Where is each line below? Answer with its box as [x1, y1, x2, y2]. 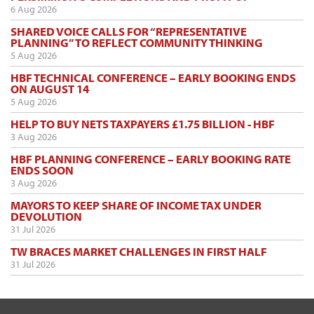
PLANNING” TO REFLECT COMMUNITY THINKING [11, 35, 263, 50]
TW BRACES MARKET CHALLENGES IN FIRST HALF [11, 244, 267, 259]
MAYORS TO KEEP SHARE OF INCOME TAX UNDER [11, 198, 261, 213]
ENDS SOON [11, 163, 74, 178]
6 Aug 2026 [11, 3, 57, 16]
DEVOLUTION [11, 209, 82, 224]
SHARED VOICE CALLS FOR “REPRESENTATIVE [11, 24, 247, 39]
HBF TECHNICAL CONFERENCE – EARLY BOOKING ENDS [11, 70, 296, 86]
